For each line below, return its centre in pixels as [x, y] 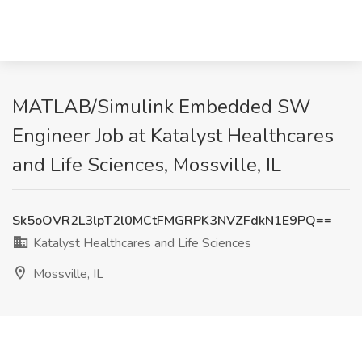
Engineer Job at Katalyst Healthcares [173, 136]
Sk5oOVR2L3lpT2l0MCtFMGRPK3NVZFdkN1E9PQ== [172, 221]
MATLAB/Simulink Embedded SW [161, 107]
